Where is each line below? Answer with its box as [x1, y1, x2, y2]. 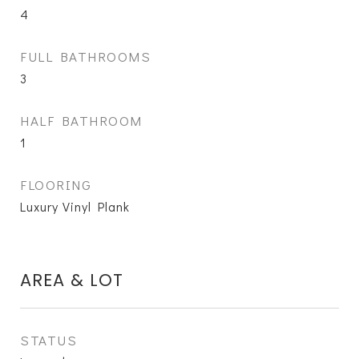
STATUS [20, 331, 77, 349]
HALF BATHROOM [20, 111, 143, 130]
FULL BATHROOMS [20, 47, 151, 66]
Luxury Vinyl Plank [20, 198, 130, 215]
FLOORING [20, 175, 91, 194]
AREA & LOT [20, 268, 123, 292]
